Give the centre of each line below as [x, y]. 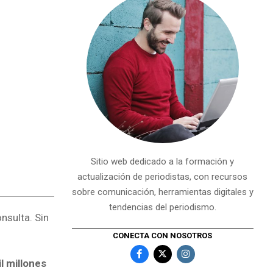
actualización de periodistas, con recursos [163, 177]
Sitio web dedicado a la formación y [163, 161]
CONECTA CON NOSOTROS [163, 235]
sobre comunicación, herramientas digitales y [162, 192]
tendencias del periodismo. [162, 207]
